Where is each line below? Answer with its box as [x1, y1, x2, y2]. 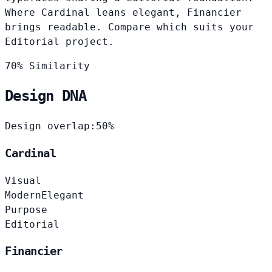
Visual [5, 174, 41, 186]
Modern [5, 189, 41, 201]
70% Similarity [5, 59, 90, 72]
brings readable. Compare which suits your [5, 21, 254, 33]
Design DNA [5, 87, 86, 105]
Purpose [5, 203, 47, 216]
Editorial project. [5, 35, 114, 47]
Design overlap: [5, 120, 96, 132]
